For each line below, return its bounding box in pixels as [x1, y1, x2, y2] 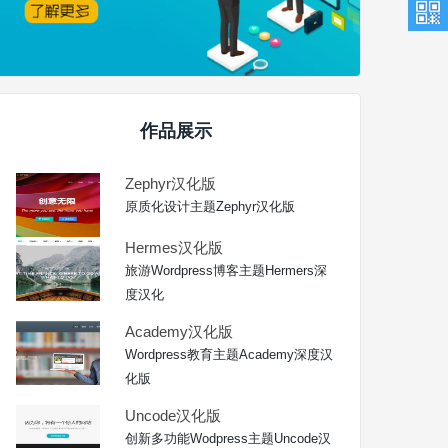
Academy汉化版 [125, 322, 234, 340]
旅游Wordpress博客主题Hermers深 [125, 262, 328, 278]
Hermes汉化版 [125, 238, 224, 256]
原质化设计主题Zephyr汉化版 [125, 198, 296, 214]
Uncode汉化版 [125, 406, 222, 424]
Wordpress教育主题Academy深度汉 [125, 346, 334, 362]
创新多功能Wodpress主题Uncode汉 [125, 430, 332, 446]
